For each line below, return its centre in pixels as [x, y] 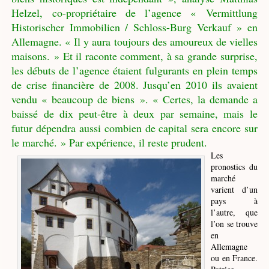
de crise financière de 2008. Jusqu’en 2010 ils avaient [134, 84]
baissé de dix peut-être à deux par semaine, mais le [134, 113]
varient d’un [234, 189]
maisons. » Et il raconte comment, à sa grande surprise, [134, 56]
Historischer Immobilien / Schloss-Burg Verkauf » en [134, 27]
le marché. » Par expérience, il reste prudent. [110, 142]
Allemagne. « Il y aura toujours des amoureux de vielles [134, 41]
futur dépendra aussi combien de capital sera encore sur [134, 128]
